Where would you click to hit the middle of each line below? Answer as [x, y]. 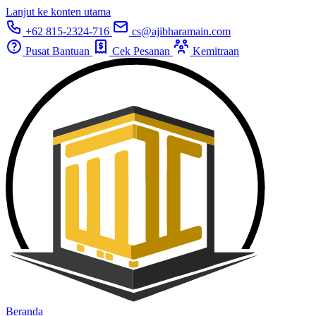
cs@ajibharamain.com [180, 31]
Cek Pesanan [141, 51]
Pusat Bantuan [57, 51]
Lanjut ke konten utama [58, 12]
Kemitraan [214, 51]
